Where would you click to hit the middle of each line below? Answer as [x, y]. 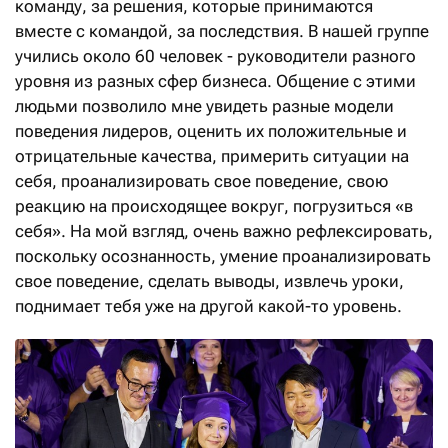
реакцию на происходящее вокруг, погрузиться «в [214, 206]
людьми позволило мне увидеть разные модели [204, 106]
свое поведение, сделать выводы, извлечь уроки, [209, 281]
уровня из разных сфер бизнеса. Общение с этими [215, 81]
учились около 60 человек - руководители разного [215, 56]
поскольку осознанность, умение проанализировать [223, 256]
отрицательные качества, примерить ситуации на [212, 156]
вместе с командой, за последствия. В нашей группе [222, 31]
